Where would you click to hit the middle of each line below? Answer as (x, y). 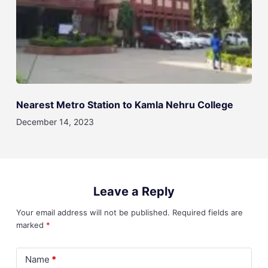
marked (31, 225)
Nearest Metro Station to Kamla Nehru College (124, 105)
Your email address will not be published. (93, 213)
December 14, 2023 (55, 122)
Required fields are (207, 213)
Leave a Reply (134, 192)
